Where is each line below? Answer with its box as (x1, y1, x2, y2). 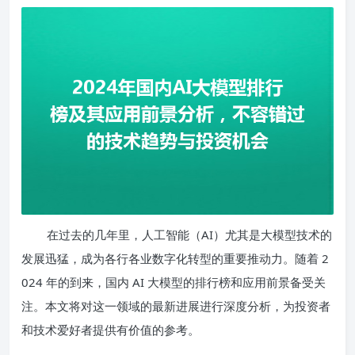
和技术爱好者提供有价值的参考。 (21, 322, 200, 338)
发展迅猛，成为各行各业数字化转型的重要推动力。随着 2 (21, 250, 329, 267)
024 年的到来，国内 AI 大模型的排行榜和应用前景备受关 (21, 274, 326, 291)
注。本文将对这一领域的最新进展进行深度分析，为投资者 (21, 298, 330, 315)
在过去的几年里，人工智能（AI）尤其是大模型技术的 (47, 227, 332, 243)
